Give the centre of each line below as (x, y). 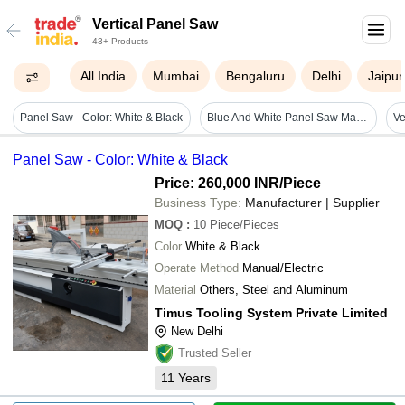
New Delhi (197, 331)
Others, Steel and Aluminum (274, 289)
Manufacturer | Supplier (312, 202)
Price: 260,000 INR (217, 183)
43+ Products (120, 41)
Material (175, 289)
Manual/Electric (283, 268)
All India (104, 76)
